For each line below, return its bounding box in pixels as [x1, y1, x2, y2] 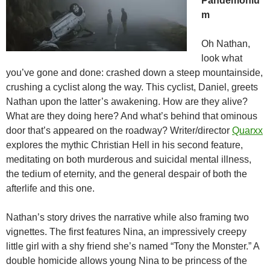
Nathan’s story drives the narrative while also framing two [6, 212, 249, 223]
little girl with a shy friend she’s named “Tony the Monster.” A [6, 241, 259, 252]
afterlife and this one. [6, 183, 95, 194]
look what [201, 53, 242, 64]
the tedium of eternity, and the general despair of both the [6, 169, 247, 180]
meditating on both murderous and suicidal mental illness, [6, 154, 251, 165]
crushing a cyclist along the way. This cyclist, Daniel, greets [6, 82, 258, 93]
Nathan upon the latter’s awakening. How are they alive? [6, 96, 248, 107]
